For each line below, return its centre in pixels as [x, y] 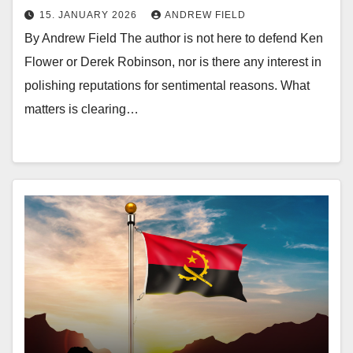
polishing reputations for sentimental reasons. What [167, 86]
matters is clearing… [82, 110]
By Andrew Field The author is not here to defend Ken [174, 39]
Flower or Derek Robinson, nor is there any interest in [173, 62]
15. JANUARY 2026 [90, 15]
